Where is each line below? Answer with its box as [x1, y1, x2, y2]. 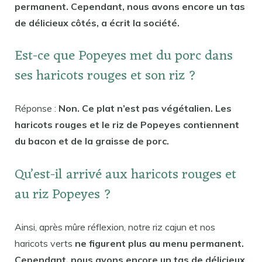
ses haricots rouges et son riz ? [15, 64, 196, 89]
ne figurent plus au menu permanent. [75, 237, 244, 249]
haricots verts [15, 237, 75, 249]
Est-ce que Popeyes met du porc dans [15, 44, 233, 69]
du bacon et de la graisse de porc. [15, 135, 169, 147]
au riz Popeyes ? [15, 182, 112, 207]
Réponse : [15, 102, 58, 115]
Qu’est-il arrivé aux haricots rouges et [15, 163, 236, 187]
